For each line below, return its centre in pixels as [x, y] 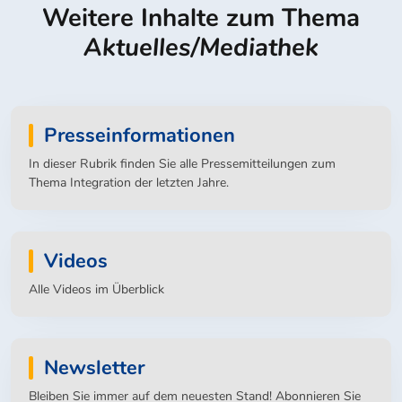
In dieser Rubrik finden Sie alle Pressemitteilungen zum [182, 164]
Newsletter [94, 368]
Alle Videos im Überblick [96, 289]
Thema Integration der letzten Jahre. [129, 183]
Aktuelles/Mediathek [201, 48]
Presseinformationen [140, 135]
